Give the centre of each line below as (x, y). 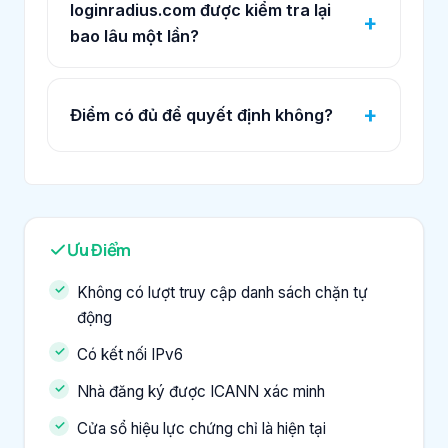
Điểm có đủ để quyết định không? (201, 114)
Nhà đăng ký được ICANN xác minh (201, 391)
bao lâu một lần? (134, 35)
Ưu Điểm (99, 249)
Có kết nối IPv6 (130, 354)
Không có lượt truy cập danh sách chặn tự (222, 292)
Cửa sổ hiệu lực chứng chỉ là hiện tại (201, 428)
